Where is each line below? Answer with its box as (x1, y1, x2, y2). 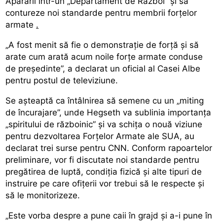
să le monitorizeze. (5, 190, 80, 200)
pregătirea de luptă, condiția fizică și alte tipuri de (5, 166, 202, 177)
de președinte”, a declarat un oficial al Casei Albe (5, 63, 201, 74)
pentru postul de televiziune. (5, 75, 118, 85)
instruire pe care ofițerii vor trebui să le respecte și (5, 178, 205, 188)
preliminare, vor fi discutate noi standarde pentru (5, 154, 200, 165)
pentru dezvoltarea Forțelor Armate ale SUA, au (5, 131, 195, 141)
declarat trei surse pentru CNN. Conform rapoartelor (5, 143, 213, 153)
